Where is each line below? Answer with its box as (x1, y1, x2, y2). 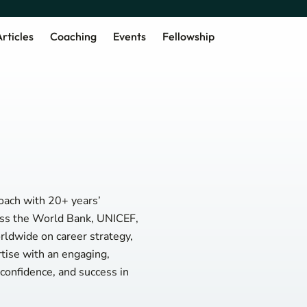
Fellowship (162, 29, 214, 43)
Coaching (49, 29, 97, 43)
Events (112, 29, 146, 43)
